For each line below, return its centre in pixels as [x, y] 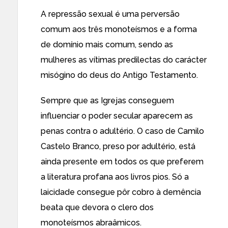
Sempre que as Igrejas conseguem [107, 101]
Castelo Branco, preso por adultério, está [118, 146]
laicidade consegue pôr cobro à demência [121, 192]
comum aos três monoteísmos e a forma [119, 29]
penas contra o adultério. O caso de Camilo [122, 131]
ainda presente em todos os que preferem [122, 162]
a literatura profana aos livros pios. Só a [115, 177]
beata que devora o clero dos [97, 207]
